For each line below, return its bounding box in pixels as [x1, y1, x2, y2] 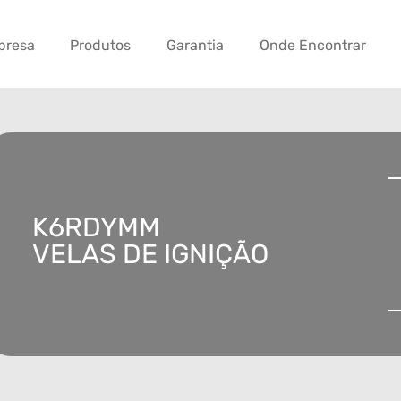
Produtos [70, 37, 132, 55]
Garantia [166, 37, 225, 55]
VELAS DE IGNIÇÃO [32, 238, 269, 271]
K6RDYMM [32, 211, 160, 244]
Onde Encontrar [259, 37, 366, 55]
